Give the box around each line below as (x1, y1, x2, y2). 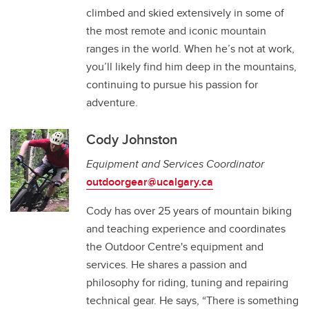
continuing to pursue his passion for (86, 77, 258, 92)
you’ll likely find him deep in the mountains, (86, 59, 297, 74)
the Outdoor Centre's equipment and (86, 239, 263, 255)
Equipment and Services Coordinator (86, 156, 264, 172)
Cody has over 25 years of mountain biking (86, 203, 292, 219)
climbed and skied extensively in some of (86, 5, 284, 21)
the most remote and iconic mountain (86, 23, 266, 39)
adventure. (86, 94, 138, 110)
